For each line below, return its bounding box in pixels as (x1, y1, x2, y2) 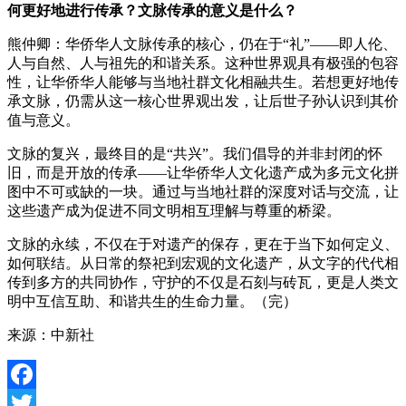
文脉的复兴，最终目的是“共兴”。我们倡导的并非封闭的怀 (7, 145, 382, 161)
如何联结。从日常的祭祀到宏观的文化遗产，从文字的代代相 (7, 255, 399, 271)
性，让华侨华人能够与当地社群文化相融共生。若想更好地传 (7, 73, 399, 90)
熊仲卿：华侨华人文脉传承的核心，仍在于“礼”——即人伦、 (7, 35, 397, 52)
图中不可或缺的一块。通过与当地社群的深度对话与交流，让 (7, 183, 399, 199)
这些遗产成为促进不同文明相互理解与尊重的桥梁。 (7, 202, 341, 218)
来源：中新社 (7, 326, 94, 343)
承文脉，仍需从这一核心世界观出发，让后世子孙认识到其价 (7, 92, 399, 109)
